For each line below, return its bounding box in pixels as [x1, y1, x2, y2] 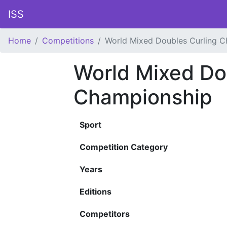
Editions [80, 186, 111, 197]
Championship [73, 85, 212, 109]
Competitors [80, 209, 130, 219]
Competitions [42, 35, 94, 46]
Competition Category [80, 142, 168, 152]
